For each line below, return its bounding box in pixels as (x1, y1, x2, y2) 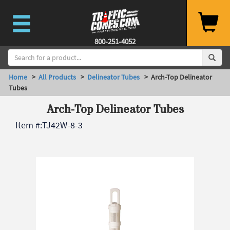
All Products (39, 72, 76, 82)
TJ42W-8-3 (42, 119, 83, 131)
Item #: (15, 119, 42, 131)
